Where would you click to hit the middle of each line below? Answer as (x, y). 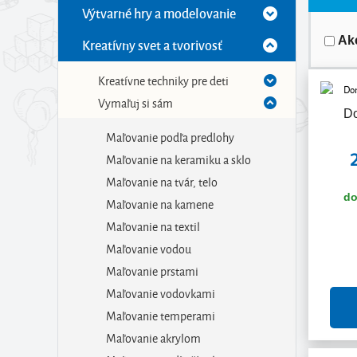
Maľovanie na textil (153, 226)
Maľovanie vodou (149, 248)
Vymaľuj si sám (135, 102)
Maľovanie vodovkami (161, 293)
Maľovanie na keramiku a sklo (178, 159)
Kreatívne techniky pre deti (163, 80)
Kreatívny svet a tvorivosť (152, 45)
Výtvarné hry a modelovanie (159, 13)
